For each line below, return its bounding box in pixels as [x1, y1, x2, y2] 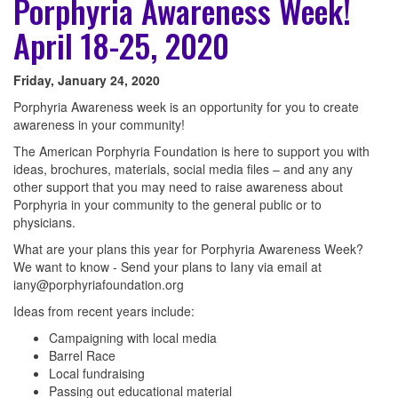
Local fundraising [49, 364, 145, 383]
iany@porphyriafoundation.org [13, 275, 184, 294]
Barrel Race [49, 346, 115, 365]
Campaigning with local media [49, 329, 217, 347]
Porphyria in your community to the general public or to [13, 195, 322, 214]
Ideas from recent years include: [13, 302, 195, 321]
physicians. [13, 213, 76, 232]
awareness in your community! [13, 115, 185, 134]
